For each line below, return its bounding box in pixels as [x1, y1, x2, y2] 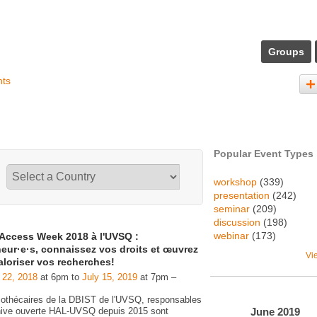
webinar [214, 230, 249, 241]
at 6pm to [38, 272, 82, 282]
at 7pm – [137, 272, 176, 282]
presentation [214, 190, 270, 201]
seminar [214, 203, 250, 214]
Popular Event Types [214, 148, 313, 159]
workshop [214, 176, 257, 188]
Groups [268, 46, 304, 57]
